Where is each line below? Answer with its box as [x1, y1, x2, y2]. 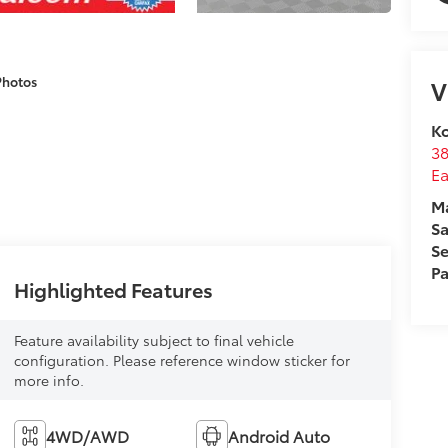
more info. [13, 369, 84, 390]
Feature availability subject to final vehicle [13, 329, 294, 350]
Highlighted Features [13, 274, 213, 303]
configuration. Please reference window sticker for [13, 349, 350, 370]
